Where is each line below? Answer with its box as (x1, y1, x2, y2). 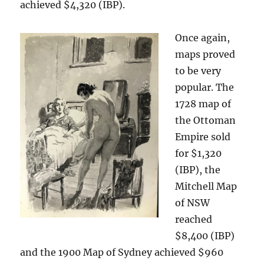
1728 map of (175, 98, 232, 110)
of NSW (175, 197, 210, 209)
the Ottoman (175, 114, 236, 126)
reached (175, 213, 213, 225)
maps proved (175, 48, 236, 60)
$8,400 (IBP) (175, 230, 235, 242)
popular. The (175, 81, 235, 93)
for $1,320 (175, 147, 222, 159)
